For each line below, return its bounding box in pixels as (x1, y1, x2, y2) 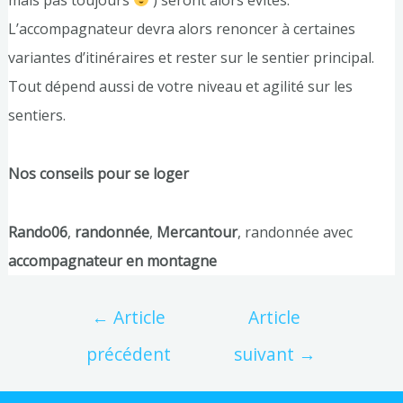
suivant (233, 342, 299, 367)
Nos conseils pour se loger (7, 164, 189, 184)
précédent (85, 342, 171, 367)
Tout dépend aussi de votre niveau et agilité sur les (7, 76, 353, 96)
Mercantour (156, 222, 237, 243)
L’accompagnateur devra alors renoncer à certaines (7, 18, 355, 39)
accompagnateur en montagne (7, 251, 217, 272)
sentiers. (7, 104, 66, 125)
